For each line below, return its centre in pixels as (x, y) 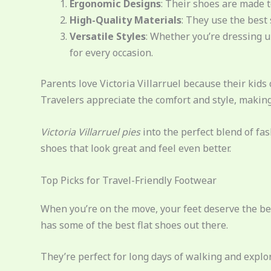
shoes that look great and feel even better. (136, 148)
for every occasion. (111, 53)
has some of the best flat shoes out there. (134, 225)
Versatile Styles (108, 37)
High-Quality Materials (126, 20)
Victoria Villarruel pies (90, 132)
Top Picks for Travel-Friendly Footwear (129, 180)
